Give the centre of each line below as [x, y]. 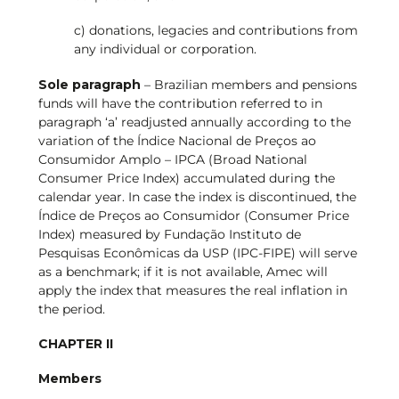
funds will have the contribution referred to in [180, 103]
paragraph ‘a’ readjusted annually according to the [194, 122]
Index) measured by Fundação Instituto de [169, 234]
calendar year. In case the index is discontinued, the [197, 196]
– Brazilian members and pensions [248, 84]
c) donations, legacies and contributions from [216, 31]
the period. [71, 309]
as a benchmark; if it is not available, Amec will [183, 271]
